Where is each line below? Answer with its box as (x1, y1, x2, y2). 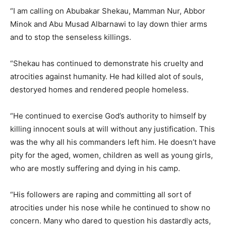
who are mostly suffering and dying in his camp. (10, 163, 180, 174)
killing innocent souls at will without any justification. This (10, 124, 215, 134)
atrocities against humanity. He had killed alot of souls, (10, 72, 203, 82)
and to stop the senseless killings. (10, 32, 131, 42)
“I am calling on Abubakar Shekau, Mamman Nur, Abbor (10, 6, 205, 16)
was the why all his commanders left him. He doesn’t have (10, 137, 216, 147)
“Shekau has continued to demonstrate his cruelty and (10, 59, 203, 69)
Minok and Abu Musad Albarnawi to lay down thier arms (10, 19, 207, 29)
